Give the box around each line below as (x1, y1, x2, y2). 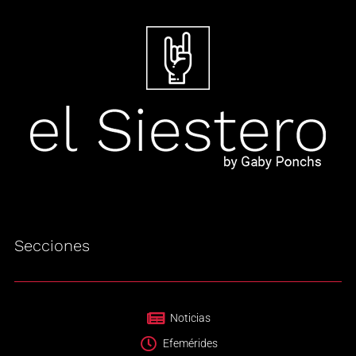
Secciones (14, 236, 90, 256)
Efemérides (162, 337, 218, 350)
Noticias (169, 311, 211, 325)
